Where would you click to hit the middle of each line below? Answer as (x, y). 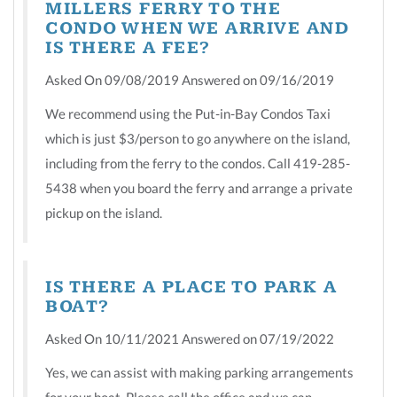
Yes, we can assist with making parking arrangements (199, 372)
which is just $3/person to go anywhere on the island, (198, 138)
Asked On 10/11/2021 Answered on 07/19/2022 (190, 338)
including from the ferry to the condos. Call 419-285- (198, 163)
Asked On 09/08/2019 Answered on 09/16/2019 (190, 79)
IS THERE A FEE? (128, 48)
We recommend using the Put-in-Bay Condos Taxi (188, 113)
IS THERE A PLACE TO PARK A (191, 287)
